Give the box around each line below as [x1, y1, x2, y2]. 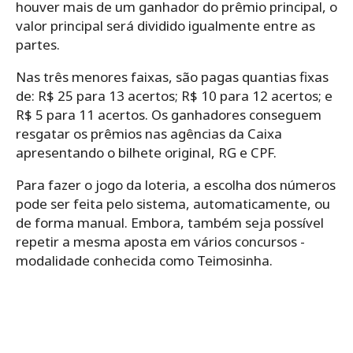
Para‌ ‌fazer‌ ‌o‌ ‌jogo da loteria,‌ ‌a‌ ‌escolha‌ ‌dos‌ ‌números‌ [16, 175, 336, 194]
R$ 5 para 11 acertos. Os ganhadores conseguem [16, 105, 321, 124]
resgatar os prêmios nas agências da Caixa [16, 124, 282, 143]
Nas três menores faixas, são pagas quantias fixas [16, 67, 329, 86]
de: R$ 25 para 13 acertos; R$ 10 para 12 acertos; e [16, 86, 333, 105]
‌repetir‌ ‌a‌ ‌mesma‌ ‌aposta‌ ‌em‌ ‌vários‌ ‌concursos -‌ [16, 232, 305, 251]
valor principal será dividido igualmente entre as [16, 16, 315, 35]
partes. [16, 35, 60, 54]
